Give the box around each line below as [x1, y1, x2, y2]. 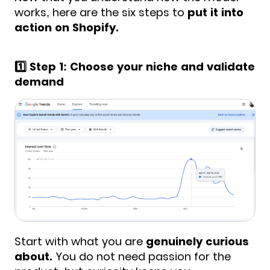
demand [14, 74, 64, 90]
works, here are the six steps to [14, 5, 184, 20]
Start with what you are [14, 234, 146, 250]
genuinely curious [146, 234, 249, 250]
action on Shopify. [14, 20, 119, 36]
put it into [184, 5, 243, 20]
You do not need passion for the [52, 249, 231, 265]
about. [14, 249, 52, 265]
